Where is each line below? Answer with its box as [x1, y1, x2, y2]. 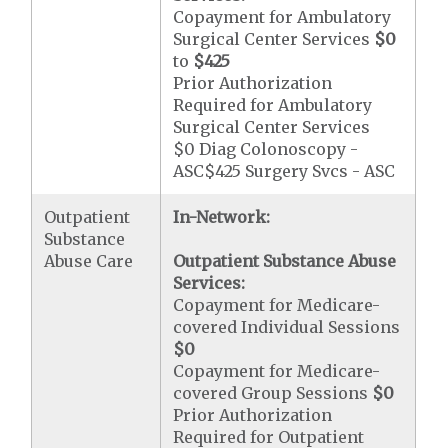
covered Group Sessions [173, 383, 373, 403]
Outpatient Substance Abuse [173, 251, 397, 271]
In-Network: [173, 207, 271, 227]
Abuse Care [44, 251, 134, 271]
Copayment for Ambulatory [173, 7, 392, 27]
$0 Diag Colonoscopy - [173, 139, 359, 159]
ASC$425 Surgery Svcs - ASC [173, 161, 396, 181]
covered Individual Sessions [173, 317, 401, 337]
